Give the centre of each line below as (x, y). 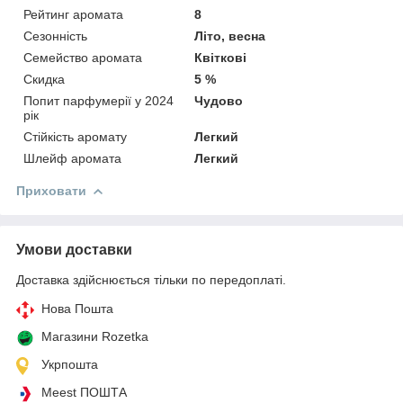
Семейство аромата (83, 57)
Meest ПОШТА (84, 392)
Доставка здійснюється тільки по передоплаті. (151, 279)
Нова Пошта (77, 308)
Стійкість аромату (75, 136)
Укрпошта (70, 364)
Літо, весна (230, 36)
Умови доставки (74, 249)
